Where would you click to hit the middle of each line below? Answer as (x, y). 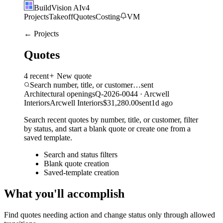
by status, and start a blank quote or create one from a (107, 129)
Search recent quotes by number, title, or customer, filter (111, 120)
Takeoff (61, 17)
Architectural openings (59, 94)
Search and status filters (81, 155)
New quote (73, 76)
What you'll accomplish (64, 194)
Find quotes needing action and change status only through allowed (110, 215)
